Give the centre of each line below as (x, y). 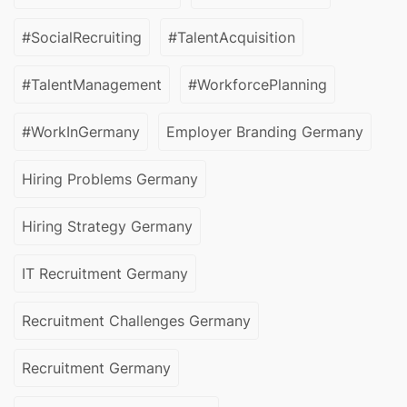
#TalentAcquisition (232, 38)
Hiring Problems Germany (110, 179)
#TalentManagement (92, 85)
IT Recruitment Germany (105, 274)
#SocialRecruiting (82, 38)
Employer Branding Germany (265, 132)
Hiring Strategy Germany (107, 227)
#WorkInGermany (81, 132)
